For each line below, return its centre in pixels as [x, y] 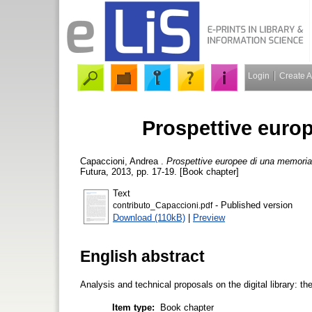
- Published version [252, 205]
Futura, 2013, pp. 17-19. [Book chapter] [159, 171]
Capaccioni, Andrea [119, 161]
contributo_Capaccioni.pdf [163, 205]
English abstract [142, 256]
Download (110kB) [149, 217]
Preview [209, 217]
